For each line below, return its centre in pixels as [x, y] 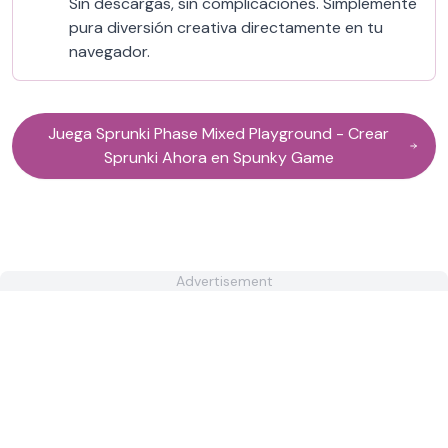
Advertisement [224, 281]
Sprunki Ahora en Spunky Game [218, 157]
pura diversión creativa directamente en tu [226, 27]
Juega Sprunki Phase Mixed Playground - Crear [219, 133]
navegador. [109, 51]
